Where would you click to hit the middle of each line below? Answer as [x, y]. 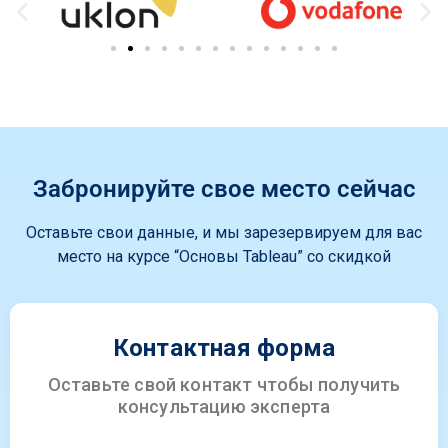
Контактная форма [224, 348]
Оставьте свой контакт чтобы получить [224, 385]
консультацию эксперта [224, 407]
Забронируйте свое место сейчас [224, 188]
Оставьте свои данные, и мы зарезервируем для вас [224, 232]
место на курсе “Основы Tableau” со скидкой [224, 256]
